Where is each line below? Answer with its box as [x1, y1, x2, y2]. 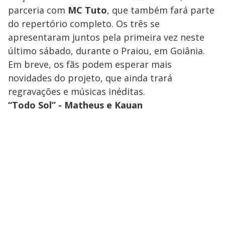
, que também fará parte [107, 4, 214, 16]
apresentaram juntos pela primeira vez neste [8, 31, 204, 43]
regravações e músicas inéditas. [8, 85, 145, 97]
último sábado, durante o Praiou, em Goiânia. [8, 44, 205, 57]
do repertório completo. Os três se [8, 17, 160, 30]
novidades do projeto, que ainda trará [8, 71, 172, 84]
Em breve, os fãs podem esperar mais [8, 58, 172, 70]
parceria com [8, 4, 68, 16]
